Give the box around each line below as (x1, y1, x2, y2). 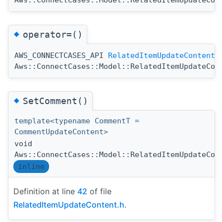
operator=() (23, 29, 83, 40)
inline (18, 162, 45, 171)
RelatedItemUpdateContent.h (13, 200, 124, 210)
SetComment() (23, 96, 88, 107)
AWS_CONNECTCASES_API (14, 51, 108, 60)
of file (87, 186, 111, 197)
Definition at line (13, 186, 77, 197)
